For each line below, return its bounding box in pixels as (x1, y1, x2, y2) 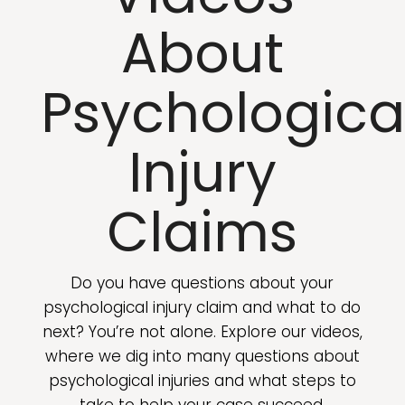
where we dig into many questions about (44, 345, 360, 367)
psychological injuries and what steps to (48, 370, 356, 391)
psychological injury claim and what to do (43, 297, 362, 318)
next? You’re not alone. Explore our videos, (42, 321, 363, 343)
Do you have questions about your (71, 272, 334, 294)
